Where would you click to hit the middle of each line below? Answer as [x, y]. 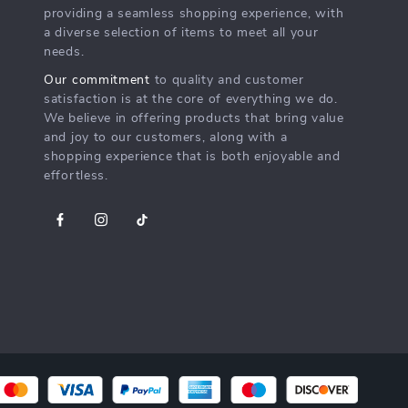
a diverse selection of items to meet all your [181, 33]
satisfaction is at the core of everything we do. [191, 100]
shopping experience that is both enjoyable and [192, 157]
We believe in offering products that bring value [194, 119]
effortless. [76, 176]
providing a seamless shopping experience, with [194, 14]
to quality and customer [227, 81]
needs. [64, 52]
